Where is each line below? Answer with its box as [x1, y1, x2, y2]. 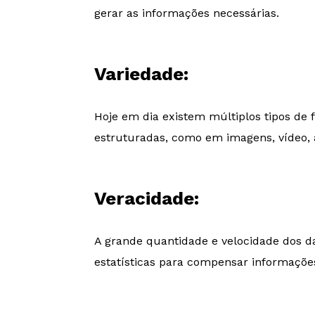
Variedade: [94, 63, 189, 84]
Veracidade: [94, 187, 200, 209]
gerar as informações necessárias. [94, 6, 280, 20]
